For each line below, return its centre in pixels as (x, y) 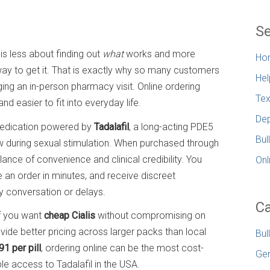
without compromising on (150, 216)
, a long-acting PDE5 (171, 127)
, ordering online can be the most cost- (122, 248)
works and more (159, 54)
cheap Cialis (70, 216)
